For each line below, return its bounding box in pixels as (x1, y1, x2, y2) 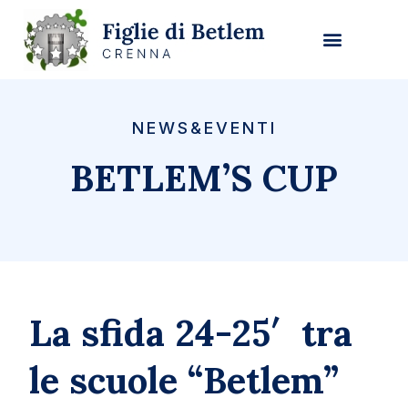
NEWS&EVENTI (131, 117, 277, 138)
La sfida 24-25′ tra (29, 310, 353, 357)
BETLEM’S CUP (70, 154, 338, 201)
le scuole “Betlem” (29, 357, 340, 404)
